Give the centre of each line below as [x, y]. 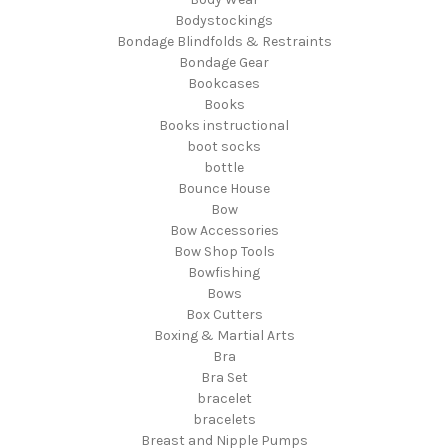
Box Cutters [224, 314]
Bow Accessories [224, 230]
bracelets [224, 419]
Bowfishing [224, 272]
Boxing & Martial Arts [224, 335]
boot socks [224, 146]
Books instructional [224, 125]
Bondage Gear [224, 62]
